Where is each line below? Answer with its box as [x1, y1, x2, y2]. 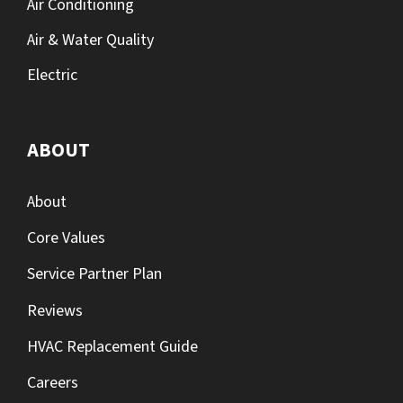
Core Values [27, 226, 105, 249]
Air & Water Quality [27, 28, 154, 51]
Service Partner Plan [27, 263, 162, 286]
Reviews [27, 299, 83, 322]
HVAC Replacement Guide [27, 336, 198, 359]
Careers [27, 372, 78, 395]
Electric [27, 63, 77, 86]
